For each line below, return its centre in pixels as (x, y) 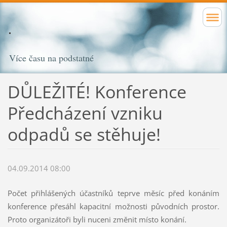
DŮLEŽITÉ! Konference (97, 91)
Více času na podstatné (51, 58)
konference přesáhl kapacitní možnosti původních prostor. (113, 206)
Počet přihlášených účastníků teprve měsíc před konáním (113, 193)
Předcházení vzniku (85, 113)
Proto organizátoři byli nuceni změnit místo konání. (97, 219)
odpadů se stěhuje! (84, 134)
